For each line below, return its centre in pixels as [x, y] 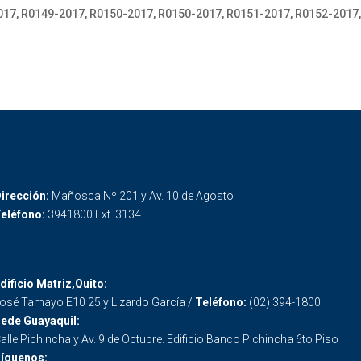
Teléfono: [222, 303]
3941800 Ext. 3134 [94, 214]
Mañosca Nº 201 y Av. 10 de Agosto [142, 195]
